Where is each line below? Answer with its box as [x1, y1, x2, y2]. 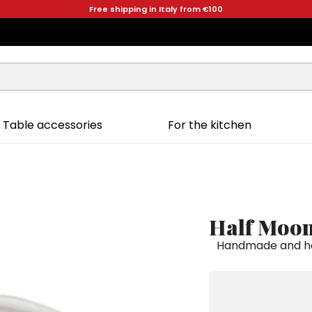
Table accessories [2, 116, 102, 133]
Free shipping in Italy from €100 [89, 3, 223, 15]
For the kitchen [168, 116, 252, 133]
